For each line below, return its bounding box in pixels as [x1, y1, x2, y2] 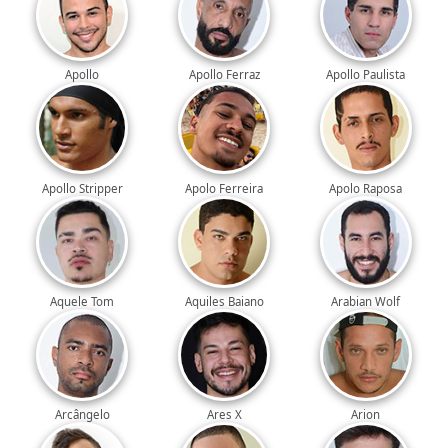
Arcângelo [54, 406, 110, 422]
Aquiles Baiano [184, 293, 264, 309]
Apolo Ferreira [185, 180, 263, 196]
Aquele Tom [50, 293, 115, 309]
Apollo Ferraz [188, 67, 260, 83]
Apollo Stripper [41, 180, 123, 196]
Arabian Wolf [331, 293, 401, 309]
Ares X [206, 406, 242, 422]
